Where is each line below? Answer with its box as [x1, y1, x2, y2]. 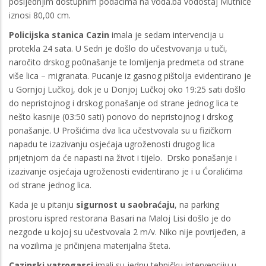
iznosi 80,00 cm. [9, 9, 71, 21]
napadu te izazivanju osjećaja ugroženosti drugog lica [9, 138, 215, 150]
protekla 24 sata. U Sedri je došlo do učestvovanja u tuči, [9, 42, 227, 54]
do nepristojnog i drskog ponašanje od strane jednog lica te [9, 97, 239, 109]
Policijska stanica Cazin [9, 28, 109, 40]
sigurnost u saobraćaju [76, 198, 175, 210]
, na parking [175, 198, 219, 210]
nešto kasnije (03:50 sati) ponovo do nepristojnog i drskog [9, 110, 233, 122]
